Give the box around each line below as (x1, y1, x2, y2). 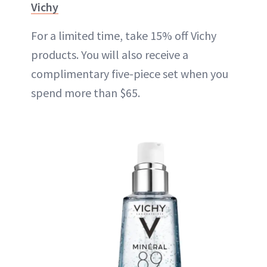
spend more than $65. (31, 85, 140, 100)
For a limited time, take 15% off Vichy (31, 28, 216, 43)
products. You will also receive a (31, 47, 188, 62)
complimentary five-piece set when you (31, 66, 228, 81)
